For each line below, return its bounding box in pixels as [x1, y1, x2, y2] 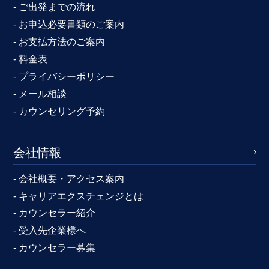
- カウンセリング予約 [13, 106, 106, 116]
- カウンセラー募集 [13, 243, 96, 253]
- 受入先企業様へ [13, 225, 86, 236]
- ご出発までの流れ [13, 2, 96, 13]
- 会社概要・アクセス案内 [13, 173, 125, 184]
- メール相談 [13, 88, 67, 99]
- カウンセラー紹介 [13, 208, 96, 219]
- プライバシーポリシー [13, 71, 115, 82]
